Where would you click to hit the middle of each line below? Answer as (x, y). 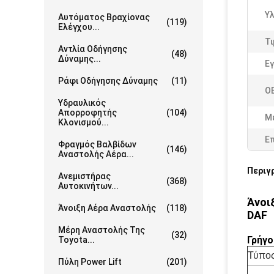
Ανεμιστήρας (84, 176)
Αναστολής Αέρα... (96, 154)
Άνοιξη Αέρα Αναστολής (107, 208)
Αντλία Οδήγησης (93, 49)
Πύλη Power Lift (90, 262)
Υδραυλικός (82, 103)
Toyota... (76, 240)
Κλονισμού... (83, 122)
